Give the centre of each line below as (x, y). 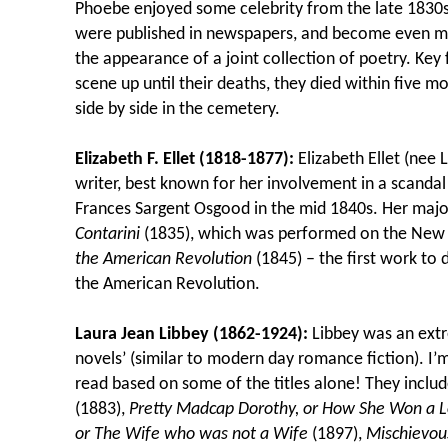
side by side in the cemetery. (177, 110)
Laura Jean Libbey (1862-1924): (193, 335)
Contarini (109, 235)
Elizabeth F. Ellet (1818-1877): (186, 160)
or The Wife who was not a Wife (193, 435)
